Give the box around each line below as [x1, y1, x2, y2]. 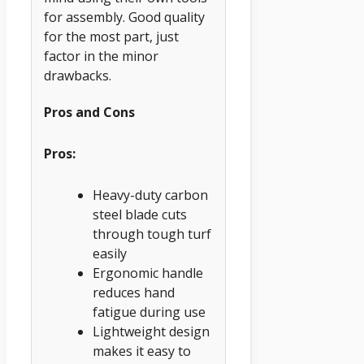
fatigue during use [93, 302, 206, 321]
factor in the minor [44, 46, 158, 65]
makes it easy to [93, 341, 191, 360]
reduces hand [93, 283, 175, 301]
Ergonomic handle [93, 263, 203, 282]
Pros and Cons [44, 103, 135, 122]
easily [93, 244, 127, 262]
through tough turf [93, 224, 211, 243]
